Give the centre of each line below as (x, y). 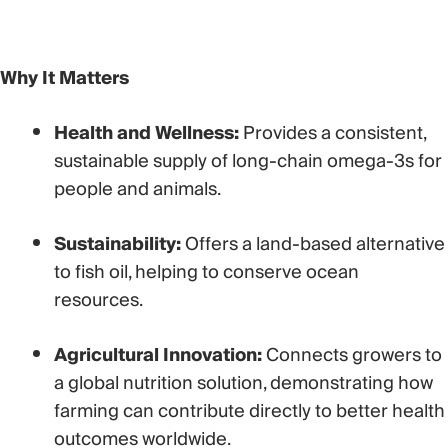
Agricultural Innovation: (158, 355)
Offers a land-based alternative (313, 244)
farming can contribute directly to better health (249, 411)
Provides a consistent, (332, 133)
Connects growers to (352, 355)
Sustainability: (117, 244)
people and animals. (137, 189)
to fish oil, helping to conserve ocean (206, 272)
